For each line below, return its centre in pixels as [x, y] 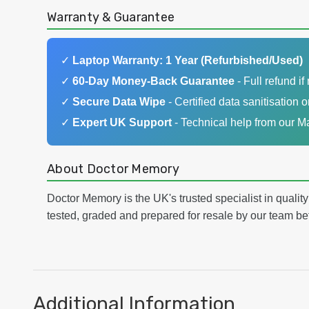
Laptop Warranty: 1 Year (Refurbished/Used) [188, 61]
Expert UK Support [122, 123]
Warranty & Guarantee [111, 18]
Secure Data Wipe [119, 102]
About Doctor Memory [113, 169]
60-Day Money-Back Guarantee [153, 81]
